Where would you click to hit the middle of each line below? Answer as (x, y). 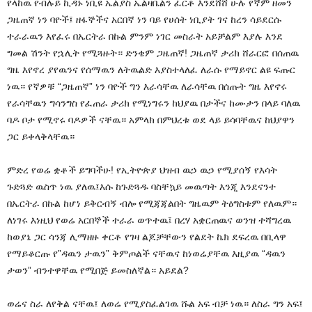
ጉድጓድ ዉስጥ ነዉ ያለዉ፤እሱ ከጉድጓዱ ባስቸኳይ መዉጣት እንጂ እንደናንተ (141, 186)
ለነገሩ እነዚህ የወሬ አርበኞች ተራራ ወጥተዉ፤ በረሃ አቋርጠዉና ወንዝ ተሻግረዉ (149, 220)
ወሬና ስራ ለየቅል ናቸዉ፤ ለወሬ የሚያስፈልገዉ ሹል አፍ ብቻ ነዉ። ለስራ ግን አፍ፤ (155, 303)
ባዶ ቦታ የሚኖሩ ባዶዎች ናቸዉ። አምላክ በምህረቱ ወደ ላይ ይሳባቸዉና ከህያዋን (151, 119)
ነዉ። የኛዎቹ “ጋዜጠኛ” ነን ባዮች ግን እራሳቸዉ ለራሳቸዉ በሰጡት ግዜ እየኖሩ (147, 86)
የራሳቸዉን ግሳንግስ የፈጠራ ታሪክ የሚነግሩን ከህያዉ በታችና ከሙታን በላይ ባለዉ (154, 103)
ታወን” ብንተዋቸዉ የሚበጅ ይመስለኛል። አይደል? (98, 270)
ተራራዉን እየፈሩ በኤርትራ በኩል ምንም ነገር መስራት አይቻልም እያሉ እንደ (145, 36)
